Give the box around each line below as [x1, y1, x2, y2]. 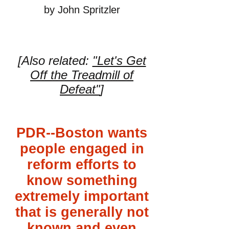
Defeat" [60, 82, 100, 96]
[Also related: [17, 54, 93, 67]
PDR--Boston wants [16, 125, 147, 141]
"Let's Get [92, 54, 146, 67]
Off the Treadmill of [30, 68, 133, 82]
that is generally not [15, 204, 149, 220]
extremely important [15, 189, 149, 204]
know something [26, 173, 138, 188]
